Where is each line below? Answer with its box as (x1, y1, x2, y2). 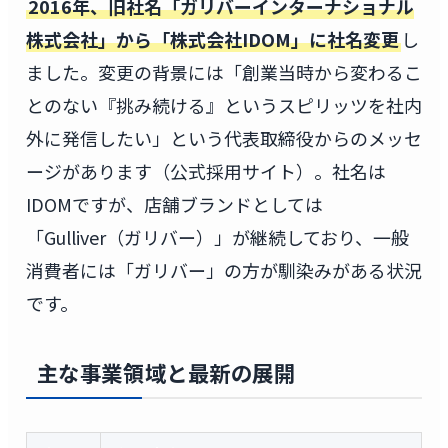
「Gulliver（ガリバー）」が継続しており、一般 (25, 224, 409, 251)
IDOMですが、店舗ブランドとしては (25, 191, 323, 218)
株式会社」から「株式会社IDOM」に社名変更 (25, 26, 399, 53)
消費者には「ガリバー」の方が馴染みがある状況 (25, 257, 422, 284)
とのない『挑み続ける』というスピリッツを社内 (25, 92, 422, 119)
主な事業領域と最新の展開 (36, 357, 296, 389)
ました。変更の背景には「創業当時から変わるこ (25, 59, 422, 86)
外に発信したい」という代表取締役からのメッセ (25, 125, 422, 152)
